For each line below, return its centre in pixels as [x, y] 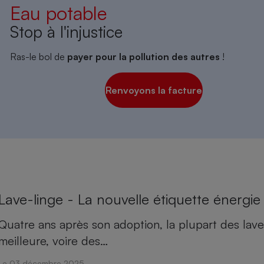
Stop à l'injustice [66, 32]
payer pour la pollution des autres [144, 56]
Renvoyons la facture [154, 90]
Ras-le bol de [38, 56]
